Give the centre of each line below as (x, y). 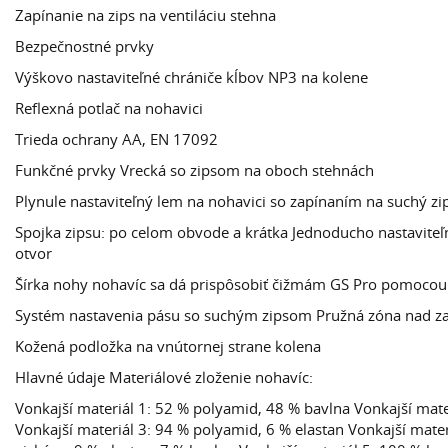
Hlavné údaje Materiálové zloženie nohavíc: (164, 377)
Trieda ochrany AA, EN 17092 (116, 139)
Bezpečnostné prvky (84, 46)
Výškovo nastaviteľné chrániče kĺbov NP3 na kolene (191, 77)
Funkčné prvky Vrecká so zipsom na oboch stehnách (194, 170)
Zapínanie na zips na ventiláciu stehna (145, 15)
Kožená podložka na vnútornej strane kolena (168, 346)
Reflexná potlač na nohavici (109, 108)
